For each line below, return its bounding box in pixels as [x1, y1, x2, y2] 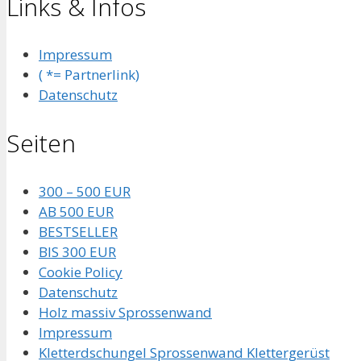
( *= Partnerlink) [39, 65, 139, 85]
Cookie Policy [39, 263, 122, 282]
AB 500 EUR [39, 202, 114, 222]
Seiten [6, 127, 76, 160]
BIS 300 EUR [39, 243, 116, 262]
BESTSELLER [39, 222, 118, 242]
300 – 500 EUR [39, 182, 131, 201]
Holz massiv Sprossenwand [39, 303, 212, 322]
